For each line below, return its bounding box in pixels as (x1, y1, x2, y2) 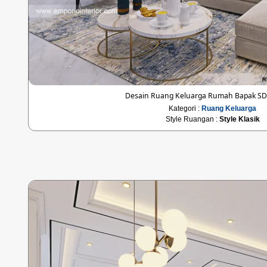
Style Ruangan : (165, 114, 219, 123)
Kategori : (169, 104, 202, 113)
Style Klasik (219, 114, 260, 123)
